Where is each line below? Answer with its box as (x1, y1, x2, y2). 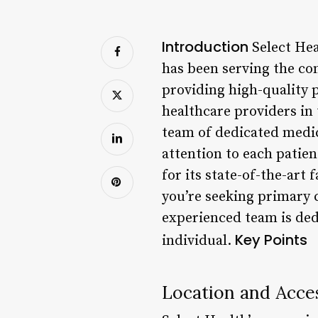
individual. (162, 231, 235, 250)
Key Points (235, 229, 307, 250)
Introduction (162, 36, 248, 57)
